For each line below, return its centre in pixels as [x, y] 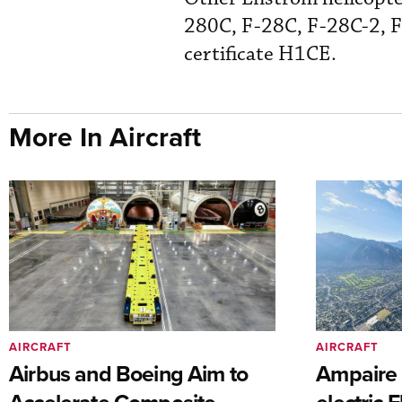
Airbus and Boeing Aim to [129, 374]
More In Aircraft [105, 137]
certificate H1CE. [260, 55]
